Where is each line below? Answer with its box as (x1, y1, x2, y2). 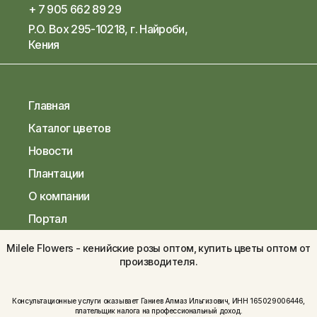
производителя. (119, 255, 198, 267)
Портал (28, 211, 67, 226)
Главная (28, 98, 70, 113)
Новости (28, 143, 73, 158)
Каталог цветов (28, 120, 111, 135)
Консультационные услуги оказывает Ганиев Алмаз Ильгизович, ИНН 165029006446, (12, 296, 305, 305)
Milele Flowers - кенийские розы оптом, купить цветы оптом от (6, 241, 311, 254)
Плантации (28, 166, 84, 180)
